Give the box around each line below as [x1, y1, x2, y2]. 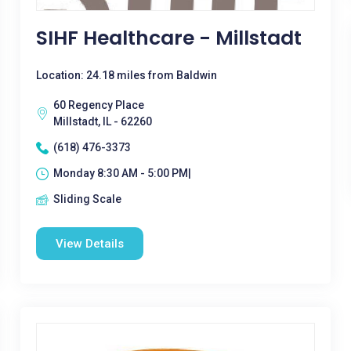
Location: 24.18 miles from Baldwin [35, 69, 217, 81]
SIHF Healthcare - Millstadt [35, 24, 302, 52]
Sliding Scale [52, 193, 121, 205]
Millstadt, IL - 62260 [52, 115, 152, 128]
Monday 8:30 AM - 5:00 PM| [52, 167, 191, 179]
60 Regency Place [52, 99, 144, 111]
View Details [55, 237, 124, 251]
